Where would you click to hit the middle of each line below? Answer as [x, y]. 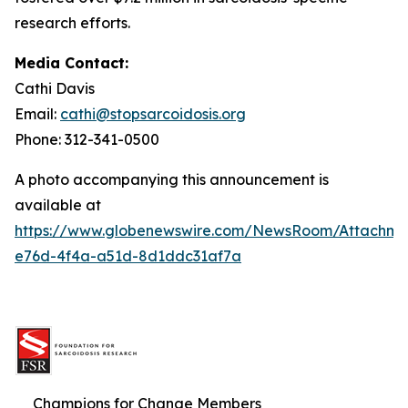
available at [58, 204]
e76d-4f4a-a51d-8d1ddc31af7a [128, 255]
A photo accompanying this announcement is [172, 179]
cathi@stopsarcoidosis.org [153, 113]
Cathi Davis [55, 88]
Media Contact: [71, 62]
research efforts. [72, 22]
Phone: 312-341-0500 [87, 139]
